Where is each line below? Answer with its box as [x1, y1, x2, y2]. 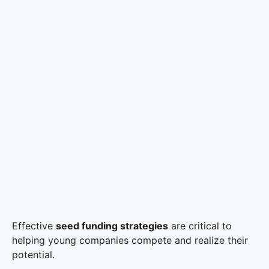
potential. [12, 249, 55, 261]
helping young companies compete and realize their [12, 234, 248, 246]
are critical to [168, 220, 232, 232]
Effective [12, 220, 56, 232]
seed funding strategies [56, 220, 168, 232]
